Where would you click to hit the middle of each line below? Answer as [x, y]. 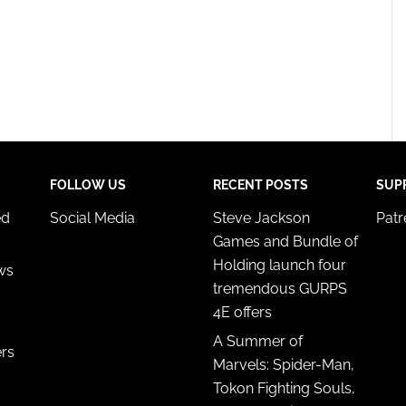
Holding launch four [280, 265]
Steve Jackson [261, 217]
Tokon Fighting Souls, [284, 388]
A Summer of [258, 341]
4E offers [242, 312]
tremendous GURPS [280, 288]
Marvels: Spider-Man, [284, 364]
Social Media [92, 217]
